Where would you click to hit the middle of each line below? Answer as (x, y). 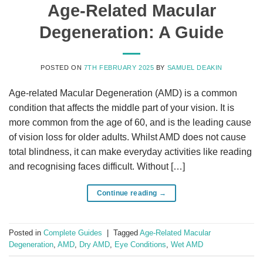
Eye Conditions (140, 245)
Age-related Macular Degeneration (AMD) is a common (123, 93)
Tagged (127, 233)
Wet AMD (187, 245)
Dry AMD (95, 245)
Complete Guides (73, 233)
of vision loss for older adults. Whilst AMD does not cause (127, 137)
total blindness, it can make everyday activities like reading (130, 151)
